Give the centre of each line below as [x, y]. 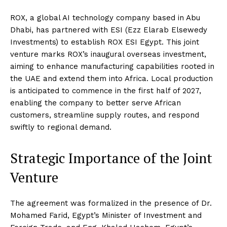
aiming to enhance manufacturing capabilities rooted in [112, 67]
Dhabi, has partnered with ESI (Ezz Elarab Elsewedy [109, 30]
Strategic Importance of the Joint [111, 158]
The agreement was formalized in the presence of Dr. [111, 203]
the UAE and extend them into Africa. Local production [111, 79]
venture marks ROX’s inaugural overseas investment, [108, 54]
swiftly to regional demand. [61, 127]
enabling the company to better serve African [96, 103]
